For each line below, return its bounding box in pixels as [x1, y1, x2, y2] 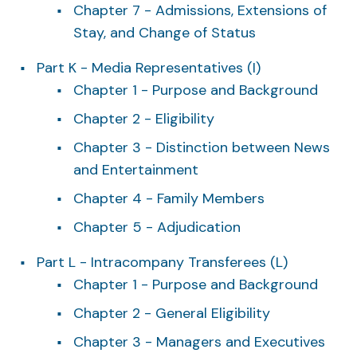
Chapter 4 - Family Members [73, 188, 265, 208]
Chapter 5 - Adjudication [73, 217, 241, 237]
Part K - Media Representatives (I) [37, 57, 261, 77]
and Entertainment [73, 159, 198, 179]
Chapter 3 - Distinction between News [73, 137, 330, 157]
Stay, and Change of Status [73, 22, 256, 42]
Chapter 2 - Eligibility [73, 108, 214, 128]
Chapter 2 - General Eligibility [73, 303, 270, 323]
